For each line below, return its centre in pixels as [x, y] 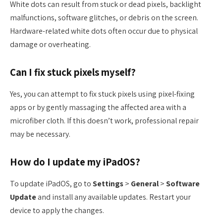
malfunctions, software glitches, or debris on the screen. [104, 18]
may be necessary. [40, 134]
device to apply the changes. [57, 211]
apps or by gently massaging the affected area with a [98, 108]
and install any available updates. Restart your [113, 197]
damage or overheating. [50, 45]
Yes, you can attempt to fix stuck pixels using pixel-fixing [102, 94]
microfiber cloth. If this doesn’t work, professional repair [104, 121]
